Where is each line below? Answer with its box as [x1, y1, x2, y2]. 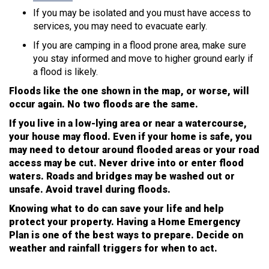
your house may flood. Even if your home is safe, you [9, 130, 252, 142]
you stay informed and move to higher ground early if [33, 52, 253, 64]
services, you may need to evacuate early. [33, 20, 207, 32]
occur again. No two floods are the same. [9, 98, 198, 110]
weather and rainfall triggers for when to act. [9, 242, 217, 254]
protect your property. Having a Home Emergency [9, 216, 240, 228]
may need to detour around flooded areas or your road [9, 144, 259, 156]
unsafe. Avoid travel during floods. [9, 183, 171, 195]
